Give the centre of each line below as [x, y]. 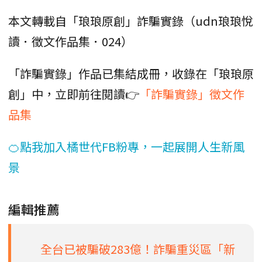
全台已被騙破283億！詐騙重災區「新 [138, 249]
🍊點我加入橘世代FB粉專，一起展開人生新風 [126, 146]
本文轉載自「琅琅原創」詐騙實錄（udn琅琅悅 [131, 20]
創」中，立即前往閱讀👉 [74, 94]
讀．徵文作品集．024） [70, 41]
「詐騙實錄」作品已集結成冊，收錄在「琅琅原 [131, 73]
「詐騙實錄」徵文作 [192, 94]
